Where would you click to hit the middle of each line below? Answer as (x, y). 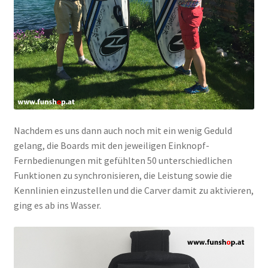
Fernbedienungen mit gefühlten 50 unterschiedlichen (123, 160)
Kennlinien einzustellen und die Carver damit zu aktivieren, (133, 190)
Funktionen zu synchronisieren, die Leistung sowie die (123, 175)
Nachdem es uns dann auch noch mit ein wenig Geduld (123, 130)
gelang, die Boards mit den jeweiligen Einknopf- (111, 145)
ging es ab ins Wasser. (57, 205)
